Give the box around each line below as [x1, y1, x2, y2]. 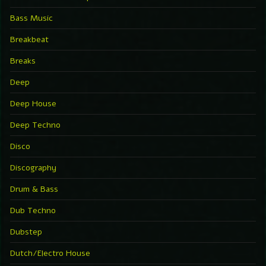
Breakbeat [10, 33, 49, 45]
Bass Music [10, 12, 53, 24]
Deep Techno [10, 119, 61, 131]
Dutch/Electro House [10, 247, 90, 259]
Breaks [10, 55, 36, 66]
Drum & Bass [10, 183, 58, 195]
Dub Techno [10, 204, 56, 216]
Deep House [10, 97, 56, 109]
